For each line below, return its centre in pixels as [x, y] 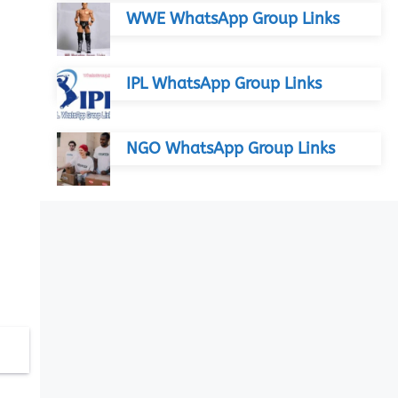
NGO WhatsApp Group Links [230, 148]
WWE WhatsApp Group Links [232, 19]
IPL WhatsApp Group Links [223, 84]
